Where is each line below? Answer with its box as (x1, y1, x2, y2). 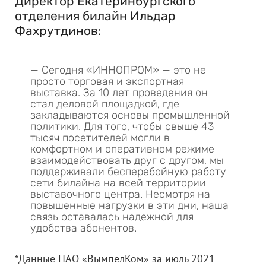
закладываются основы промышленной (30, 109, 230, 122)
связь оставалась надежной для (30, 210, 194, 223)
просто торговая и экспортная (30, 75, 184, 88)
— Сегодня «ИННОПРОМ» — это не (30, 64, 206, 77)
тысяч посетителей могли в (30, 131, 170, 144)
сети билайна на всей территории (30, 176, 206, 189)
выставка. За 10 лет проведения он (30, 86, 208, 99)
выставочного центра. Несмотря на (30, 188, 210, 201)
